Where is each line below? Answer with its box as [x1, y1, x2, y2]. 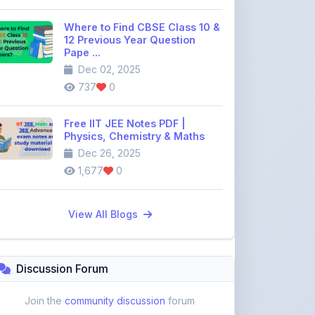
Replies [108, 294, 143, 306]
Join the [25, 255, 65, 267]
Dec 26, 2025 [75, 108, 141, 120]
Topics [77, 294, 108, 306]
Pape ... [64, 7, 101, 19]
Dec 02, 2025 [75, 24, 141, 36]
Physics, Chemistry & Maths [64, 91, 205, 103]
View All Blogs [67, 169, 141, 181]
